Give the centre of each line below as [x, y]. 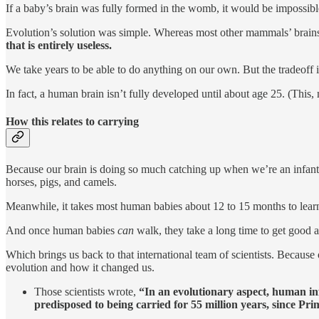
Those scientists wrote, [87, 291]
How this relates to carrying [72, 122]
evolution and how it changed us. [80, 267]
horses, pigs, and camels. [61, 182]
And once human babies [62, 230]
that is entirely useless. [59, 46]
